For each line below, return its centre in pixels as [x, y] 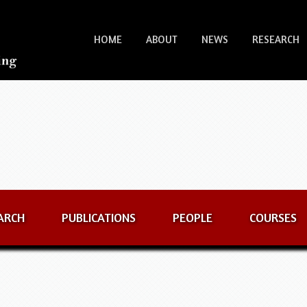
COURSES [273, 217]
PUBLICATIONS [99, 217]
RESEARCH [276, 39]
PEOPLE [193, 217]
